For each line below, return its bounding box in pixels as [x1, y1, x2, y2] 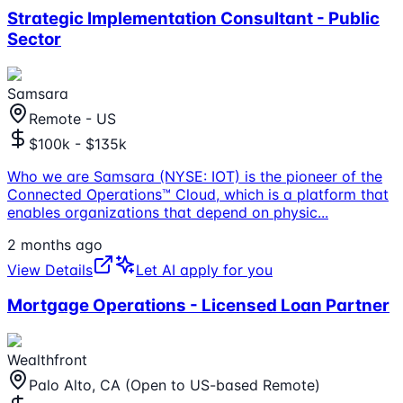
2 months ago [7, 235, 103, 254]
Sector [7, 28, 61, 49]
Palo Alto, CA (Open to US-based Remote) [29, 376, 320, 394]
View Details [7, 260, 93, 279]
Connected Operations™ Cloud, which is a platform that [7, 184, 389, 203]
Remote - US [29, 109, 116, 128]
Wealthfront [7, 351, 87, 369]
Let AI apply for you [136, 260, 273, 279]
